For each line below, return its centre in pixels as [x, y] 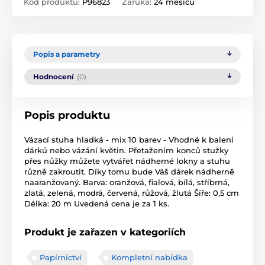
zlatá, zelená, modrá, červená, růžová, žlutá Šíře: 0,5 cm [132, 193]
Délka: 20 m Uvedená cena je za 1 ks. [97, 204]
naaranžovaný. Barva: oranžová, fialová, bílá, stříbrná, [127, 182]
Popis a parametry [67, 54]
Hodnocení [54, 77]
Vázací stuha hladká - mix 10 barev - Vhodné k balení [129, 140]
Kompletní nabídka [149, 258]
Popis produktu [67, 116]
